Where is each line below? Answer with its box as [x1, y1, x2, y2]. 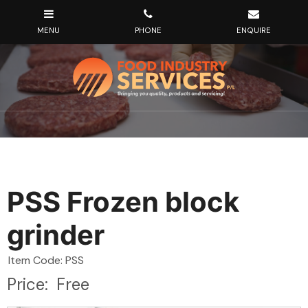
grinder [7, 218, 104, 252]
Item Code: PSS [8, 253, 84, 267]
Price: [7, 274, 56, 295]
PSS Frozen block [7, 185, 239, 219]
